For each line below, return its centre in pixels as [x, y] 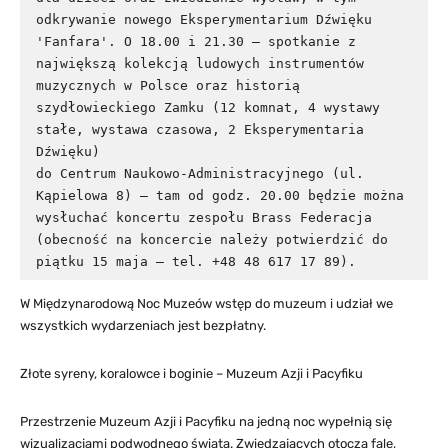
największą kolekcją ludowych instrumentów [200, 63]
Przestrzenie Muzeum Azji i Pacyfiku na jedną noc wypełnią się [206, 421]
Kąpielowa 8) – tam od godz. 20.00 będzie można [220, 195]
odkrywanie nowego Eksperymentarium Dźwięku [204, 19]
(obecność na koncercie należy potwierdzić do [212, 239]
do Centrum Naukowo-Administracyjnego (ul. [200, 173]
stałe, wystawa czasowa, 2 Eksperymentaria [200, 129]
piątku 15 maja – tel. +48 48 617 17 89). [196, 261]
